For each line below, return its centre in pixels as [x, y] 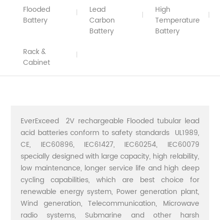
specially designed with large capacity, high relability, [110, 156]
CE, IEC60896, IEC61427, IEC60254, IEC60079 [110, 144]
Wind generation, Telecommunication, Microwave [110, 203]
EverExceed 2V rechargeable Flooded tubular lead [110, 121]
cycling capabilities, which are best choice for [110, 180]
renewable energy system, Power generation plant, [110, 192]
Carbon [102, 20]
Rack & [35, 52]
